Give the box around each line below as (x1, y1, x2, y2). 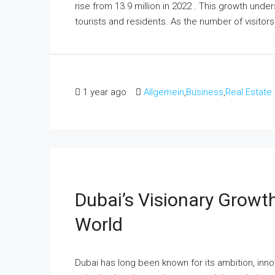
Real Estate (225, 86, 272, 98)
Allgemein (144, 86, 184, 98)
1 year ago (83, 86, 126, 98)
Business (186, 86, 223, 98)
